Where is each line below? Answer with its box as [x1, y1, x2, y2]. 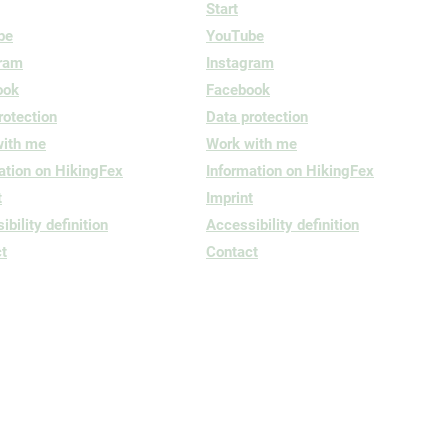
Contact [206, 243, 258, 261]
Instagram [206, 54, 274, 72]
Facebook [206, 81, 270, 99]
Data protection [206, 108, 308, 126]
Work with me [206, 135, 297, 153]
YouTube [206, 27, 264, 45]
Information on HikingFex [206, 162, 374, 180]
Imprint [206, 189, 253, 207]
